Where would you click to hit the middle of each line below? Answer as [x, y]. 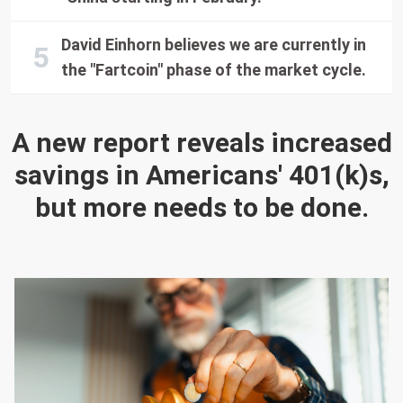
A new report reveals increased [201, 143]
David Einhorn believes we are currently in [214, 45]
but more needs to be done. [201, 207]
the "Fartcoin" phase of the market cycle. [214, 70]
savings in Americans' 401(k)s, [201, 175]
